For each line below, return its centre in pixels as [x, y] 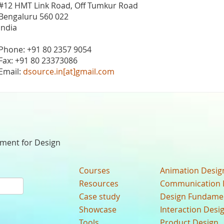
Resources [99, 183]
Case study [100, 196]
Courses [95, 170]
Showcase [98, 209]
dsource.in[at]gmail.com [68, 71]
